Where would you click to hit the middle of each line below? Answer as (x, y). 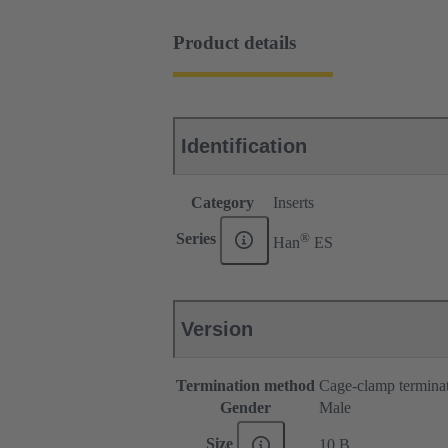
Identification (244, 146)
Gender (245, 408)
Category (222, 203)
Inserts (293, 203)
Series (198, 239)
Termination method (245, 386)
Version (217, 329)
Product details (234, 42)
